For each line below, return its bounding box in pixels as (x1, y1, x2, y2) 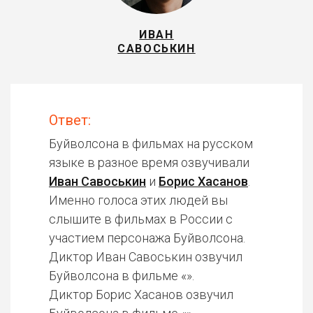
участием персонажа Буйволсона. (49, 231, 245, 245)
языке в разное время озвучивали (49, 155, 249, 170)
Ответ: (49, 112, 91, 129)
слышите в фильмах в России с (49, 212, 233, 226)
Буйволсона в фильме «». (49, 268, 194, 283)
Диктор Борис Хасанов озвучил (49, 287, 233, 302)
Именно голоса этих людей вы (49, 193, 228, 208)
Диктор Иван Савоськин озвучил (49, 249, 242, 264)
